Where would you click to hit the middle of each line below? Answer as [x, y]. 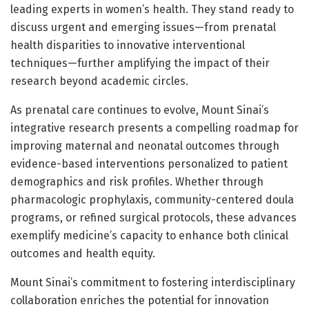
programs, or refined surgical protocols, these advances [153, 217]
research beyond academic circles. [99, 81]
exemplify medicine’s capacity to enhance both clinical [149, 235]
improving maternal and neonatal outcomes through [145, 146]
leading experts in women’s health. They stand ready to [152, 9]
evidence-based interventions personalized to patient [149, 163]
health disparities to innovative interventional [128, 45]
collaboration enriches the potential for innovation [140, 300]
